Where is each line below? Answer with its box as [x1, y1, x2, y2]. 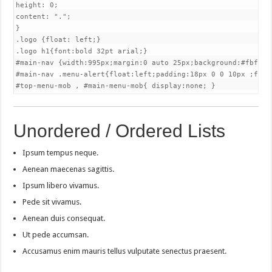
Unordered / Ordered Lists [13, 121, 226, 141]
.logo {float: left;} [16, 36, 101, 44]
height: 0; [16, 1, 59, 9]
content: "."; [16, 13, 72, 21]
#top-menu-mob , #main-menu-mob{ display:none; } [16, 82, 216, 90]
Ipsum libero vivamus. [22, 181, 100, 190]
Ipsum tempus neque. [22, 148, 99, 157]
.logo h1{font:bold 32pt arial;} [16, 47, 148, 55]
